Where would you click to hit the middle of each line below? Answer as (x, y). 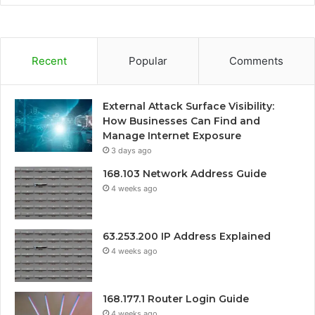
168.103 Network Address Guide (185, 173)
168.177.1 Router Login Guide (176, 298)
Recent (49, 60)
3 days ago (131, 150)
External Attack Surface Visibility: (188, 106)
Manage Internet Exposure (172, 135)
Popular (148, 60)
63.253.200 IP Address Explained (187, 236)
